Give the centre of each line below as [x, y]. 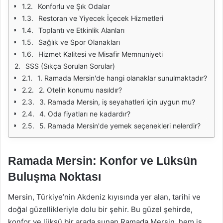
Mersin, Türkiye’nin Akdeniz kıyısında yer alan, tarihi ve [104, 197]
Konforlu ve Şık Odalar [74, 6]
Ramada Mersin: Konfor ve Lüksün [103, 161]
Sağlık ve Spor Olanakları [79, 42]
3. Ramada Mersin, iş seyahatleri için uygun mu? [117, 102]
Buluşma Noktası [55, 177]
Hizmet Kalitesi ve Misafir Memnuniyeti [101, 54]
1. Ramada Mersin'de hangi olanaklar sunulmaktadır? [122, 78]
